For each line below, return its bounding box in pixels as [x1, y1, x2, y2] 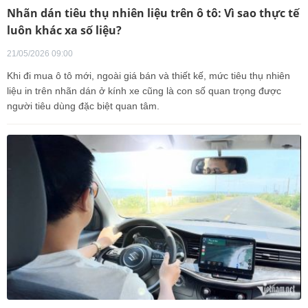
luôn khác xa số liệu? [7, 22, 122, 38]
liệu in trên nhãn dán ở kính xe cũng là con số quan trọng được [7, 85, 281, 96]
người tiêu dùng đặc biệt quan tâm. [7, 100, 159, 111]
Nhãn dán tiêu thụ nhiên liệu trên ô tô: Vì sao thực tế [7, 5, 299, 21]
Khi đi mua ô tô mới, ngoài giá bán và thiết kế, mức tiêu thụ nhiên [7, 69, 290, 81]
